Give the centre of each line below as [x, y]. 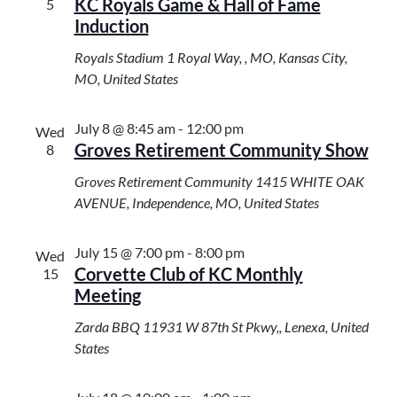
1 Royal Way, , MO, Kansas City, [257, 58]
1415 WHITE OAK [309, 182]
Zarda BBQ [108, 327]
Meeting [107, 296]
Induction [111, 26]
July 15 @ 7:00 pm [129, 253]
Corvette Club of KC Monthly [188, 274]
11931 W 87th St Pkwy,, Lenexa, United [255, 327]
